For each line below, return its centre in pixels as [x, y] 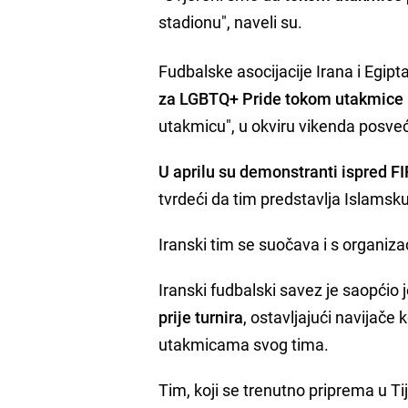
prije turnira [201, 316]
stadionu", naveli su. [233, 21]
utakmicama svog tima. [244, 344]
